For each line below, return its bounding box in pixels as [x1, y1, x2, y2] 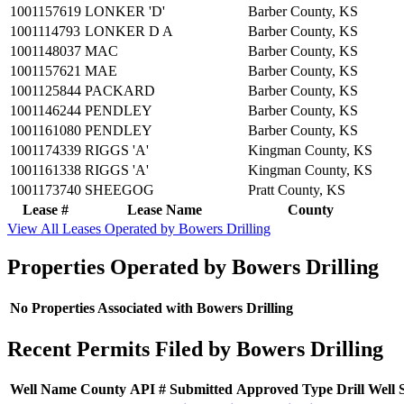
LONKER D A [85, 23, 173, 39]
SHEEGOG [85, 181, 154, 197]
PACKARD [85, 82, 155, 98]
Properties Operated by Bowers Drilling [7, 254, 379, 279]
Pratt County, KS [248, 181, 345, 197]
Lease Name [127, 201, 202, 217]
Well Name [10, 381, 77, 398]
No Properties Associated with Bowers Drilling [10, 299, 293, 316]
